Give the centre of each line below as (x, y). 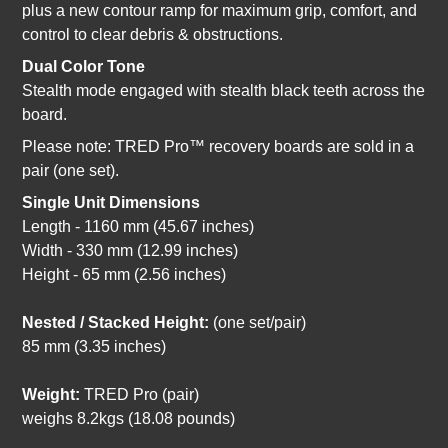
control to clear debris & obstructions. (153, 35)
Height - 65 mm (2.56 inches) (124, 275)
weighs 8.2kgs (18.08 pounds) (129, 419)
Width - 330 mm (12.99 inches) (130, 251)
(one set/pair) (260, 323)
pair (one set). (71, 171)
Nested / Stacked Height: (118, 323)
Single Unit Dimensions (111, 203)
